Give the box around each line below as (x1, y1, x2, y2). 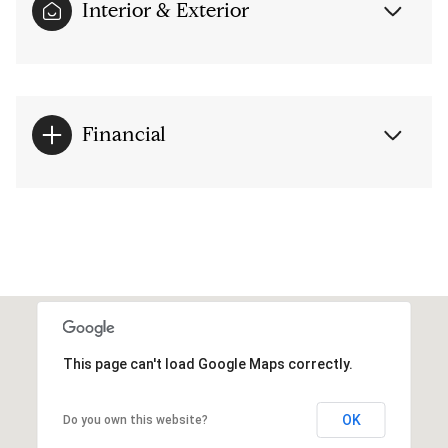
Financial (82, 122, 166, 148)
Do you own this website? (62, 413, 208, 428)
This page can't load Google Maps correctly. (62, 356, 353, 373)
